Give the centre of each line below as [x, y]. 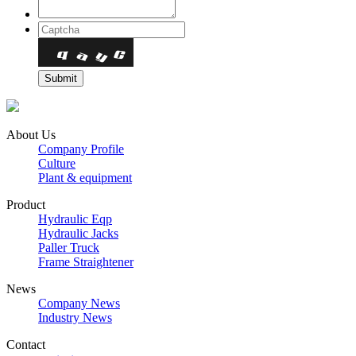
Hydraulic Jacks [78, 234]
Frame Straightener [86, 262]
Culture [57, 164]
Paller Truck [69, 248]
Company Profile [81, 149]
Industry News [75, 318]
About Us [31, 135]
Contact [26, 345]
